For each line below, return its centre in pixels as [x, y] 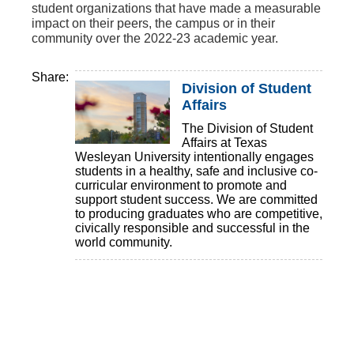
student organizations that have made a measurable [176, 8]
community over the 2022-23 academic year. [155, 38]
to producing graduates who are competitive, [199, 214]
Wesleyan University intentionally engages [194, 157]
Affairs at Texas [224, 143]
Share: [53, 77]
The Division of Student [247, 128]
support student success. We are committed [196, 200]
